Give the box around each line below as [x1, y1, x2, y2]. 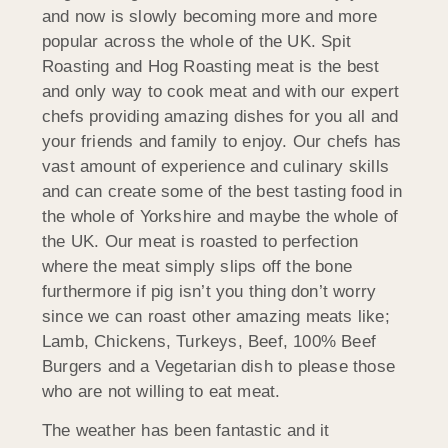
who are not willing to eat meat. [42, 381, 281, 401]
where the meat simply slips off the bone [42, 256, 352, 276]
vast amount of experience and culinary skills [42, 156, 390, 176]
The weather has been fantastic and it [42, 421, 330, 441]
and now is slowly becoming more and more [42, 6, 378, 26]
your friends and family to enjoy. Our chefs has [42, 131, 402, 151]
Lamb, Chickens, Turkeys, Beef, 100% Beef [42, 331, 377, 351]
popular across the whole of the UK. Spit [42, 31, 352, 51]
